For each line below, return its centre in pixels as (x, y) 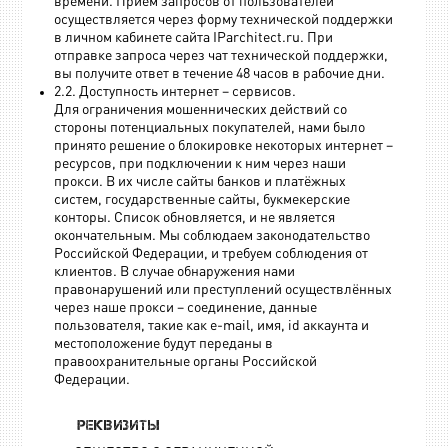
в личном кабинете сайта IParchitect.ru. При (194, 37)
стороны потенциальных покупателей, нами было (210, 127)
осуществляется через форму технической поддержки (224, 19)
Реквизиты (118, 424)
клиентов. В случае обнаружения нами (175, 271)
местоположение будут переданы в (164, 343)
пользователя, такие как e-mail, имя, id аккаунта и (212, 325)
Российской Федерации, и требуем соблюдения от (211, 253)
